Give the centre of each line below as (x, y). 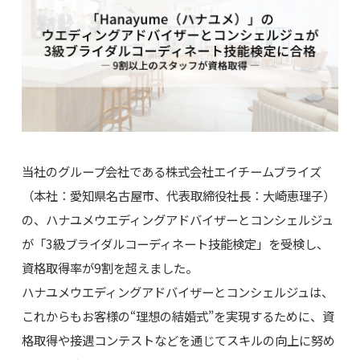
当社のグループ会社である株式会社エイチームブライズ (171, 171)
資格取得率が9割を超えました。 (109, 267)
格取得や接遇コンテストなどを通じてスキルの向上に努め (178, 340)
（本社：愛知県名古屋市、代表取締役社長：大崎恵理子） (178, 195)
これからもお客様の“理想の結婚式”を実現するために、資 (178, 315)
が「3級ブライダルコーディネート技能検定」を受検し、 (175, 243)
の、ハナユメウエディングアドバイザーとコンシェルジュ (177, 219)
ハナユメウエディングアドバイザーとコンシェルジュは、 (177, 291)
